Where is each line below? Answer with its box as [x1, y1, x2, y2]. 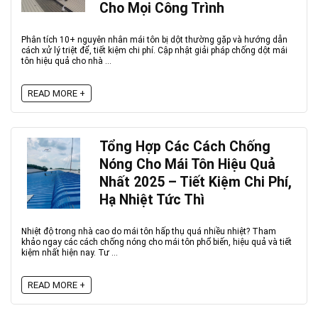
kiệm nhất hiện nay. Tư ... [21, 248, 118, 258]
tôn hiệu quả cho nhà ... [21, 56, 111, 66]
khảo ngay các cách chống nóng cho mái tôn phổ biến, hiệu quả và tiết [21, 237, 292, 247]
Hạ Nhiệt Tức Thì [99, 192, 204, 208]
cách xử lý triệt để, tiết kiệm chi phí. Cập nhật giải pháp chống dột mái [21, 45, 287, 55]
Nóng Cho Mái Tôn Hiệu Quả [99, 156, 275, 172]
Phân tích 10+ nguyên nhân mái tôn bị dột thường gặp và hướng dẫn [21, 35, 287, 45]
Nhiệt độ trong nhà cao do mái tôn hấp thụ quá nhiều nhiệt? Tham [21, 226, 276, 236]
